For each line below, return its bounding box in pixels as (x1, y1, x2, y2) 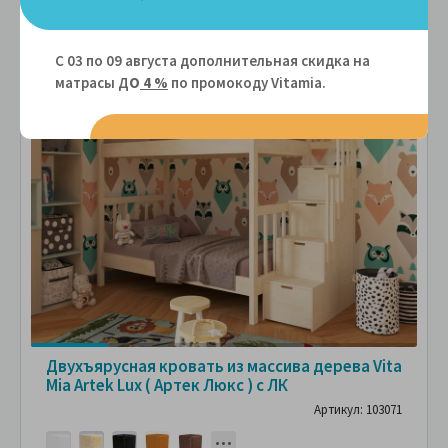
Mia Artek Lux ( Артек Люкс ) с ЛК (46, 374, 288, 397)
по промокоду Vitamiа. (168, 73, 326, 92)
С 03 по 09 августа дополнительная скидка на (55, 51, 370, 70)
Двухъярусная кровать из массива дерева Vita (46, 355, 402, 378)
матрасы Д (55, 73, 129, 92)
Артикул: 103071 (314, 401, 402, 419)
